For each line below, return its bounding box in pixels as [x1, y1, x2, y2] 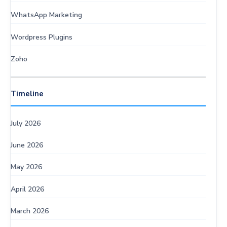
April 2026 [11, 184, 44, 194]
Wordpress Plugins [11, 32, 72, 42]
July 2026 [11, 118, 41, 128]
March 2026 [11, 206, 49, 216]
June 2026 [11, 140, 43, 150]
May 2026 [11, 162, 42, 172]
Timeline [11, 89, 44, 99]
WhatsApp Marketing [11, 10, 82, 20]
